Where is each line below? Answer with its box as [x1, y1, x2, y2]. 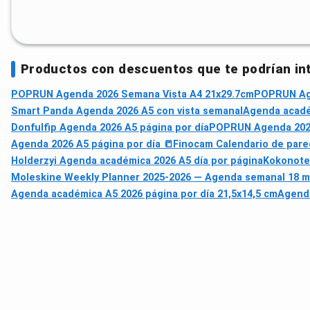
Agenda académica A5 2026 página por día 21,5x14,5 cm [11, 188, 277, 200]
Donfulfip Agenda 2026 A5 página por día [11, 121, 209, 134]
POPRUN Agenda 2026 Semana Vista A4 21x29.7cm [11, 88, 254, 100]
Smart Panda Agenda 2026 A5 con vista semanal [11, 104, 243, 117]
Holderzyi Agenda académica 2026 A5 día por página [11, 154, 263, 167]
